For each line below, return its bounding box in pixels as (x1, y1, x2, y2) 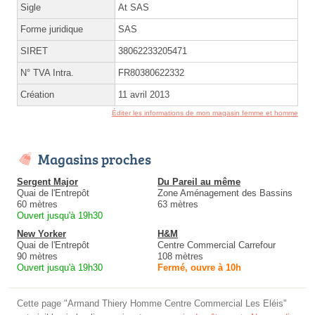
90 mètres (17, 251, 58, 262)
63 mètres (157, 199, 198, 210)
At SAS (118, 2, 149, 13)
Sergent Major (17, 176, 78, 188)
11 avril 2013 (118, 89, 169, 101)
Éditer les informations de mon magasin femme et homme (112, 109, 298, 117)
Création (20, 89, 54, 101)
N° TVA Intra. (20, 67, 74, 79)
